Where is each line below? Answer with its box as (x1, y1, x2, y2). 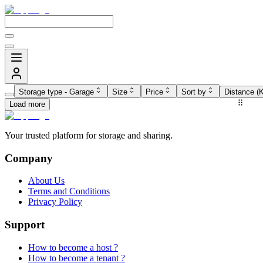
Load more (9, 100, 45, 109)
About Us (28, 176, 65, 186)
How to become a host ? (28, 242, 118, 252)
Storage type (19, 87, 62, 96)
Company (5, 151, 53, 164)
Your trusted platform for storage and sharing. (5, 130, 173, 140)
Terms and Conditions (28, 186, 110, 197)
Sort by (181, 87, 206, 96)
